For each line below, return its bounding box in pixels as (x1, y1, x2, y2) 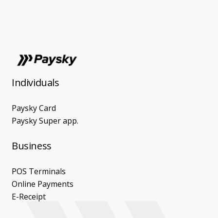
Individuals (12, 75, 59, 89)
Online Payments (12, 178, 73, 189)
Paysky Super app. (12, 115, 78, 126)
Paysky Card (12, 102, 56, 113)
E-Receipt (12, 191, 46, 202)
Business (12, 139, 52, 152)
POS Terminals (12, 165, 66, 177)
